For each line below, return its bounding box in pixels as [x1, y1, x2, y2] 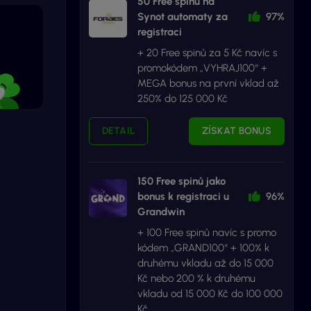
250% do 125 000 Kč [137, 92, 228, 105]
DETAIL [101, 125, 135, 137]
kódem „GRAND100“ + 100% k [137, 242, 269, 254]
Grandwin [137, 205, 185, 218]
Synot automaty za [137, 10, 228, 23]
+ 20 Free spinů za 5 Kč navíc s [137, 47, 277, 59]
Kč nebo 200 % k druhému [137, 272, 255, 285]
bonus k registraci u [137, 190, 229, 203]
